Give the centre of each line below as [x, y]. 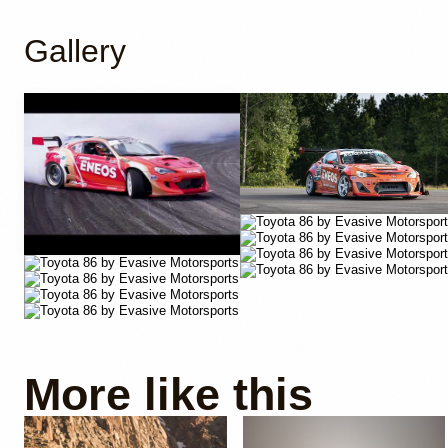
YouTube [76, 283]
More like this [168, 394]
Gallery [75, 50]
